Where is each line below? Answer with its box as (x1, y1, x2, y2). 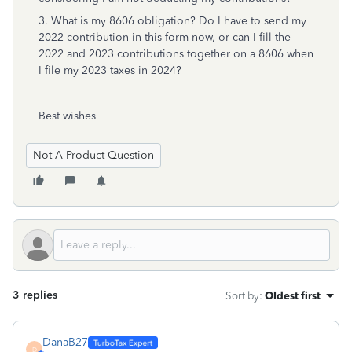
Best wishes (38, 109, 96, 123)
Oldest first (265, 289, 321, 302)
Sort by (225, 289, 259, 302)
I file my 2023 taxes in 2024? (38, 64, 181, 77)
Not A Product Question (33, 148, 154, 162)
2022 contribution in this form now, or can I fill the (38, 31, 291, 44)
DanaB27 (42, 335, 88, 349)
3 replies (13, 288, 57, 302)
